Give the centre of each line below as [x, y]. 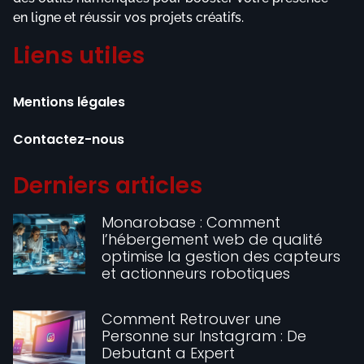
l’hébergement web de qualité [212, 239]
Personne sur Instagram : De [204, 336]
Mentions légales [69, 102]
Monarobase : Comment [191, 222]
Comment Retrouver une [192, 318]
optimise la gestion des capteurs [221, 256]
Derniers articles [108, 185]
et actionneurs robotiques [196, 273]
